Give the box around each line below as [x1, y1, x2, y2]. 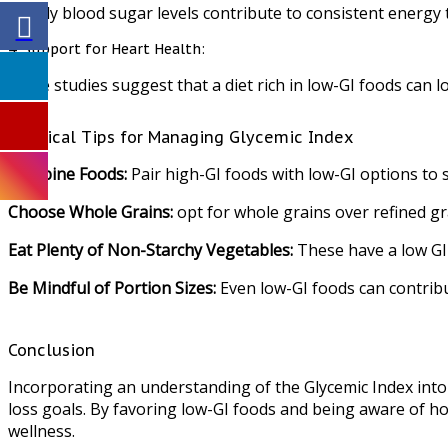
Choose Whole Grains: [8, 201, 173, 224]
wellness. [8, 420, 75, 443]
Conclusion [8, 340, 95, 361]
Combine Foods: [8, 163, 127, 186]
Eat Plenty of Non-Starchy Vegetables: [8, 239, 293, 262]
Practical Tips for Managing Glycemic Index [8, 127, 353, 148]
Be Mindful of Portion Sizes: [8, 277, 216, 300]
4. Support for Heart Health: [8, 40, 205, 59]
